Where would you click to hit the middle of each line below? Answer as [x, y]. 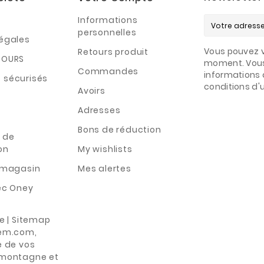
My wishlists [105, 149]
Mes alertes [105, 168]
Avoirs [92, 90]
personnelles [107, 32]
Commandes [108, 71]
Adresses [99, 110]
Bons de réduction [120, 129]
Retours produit [113, 52]
